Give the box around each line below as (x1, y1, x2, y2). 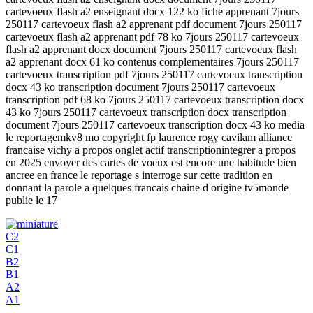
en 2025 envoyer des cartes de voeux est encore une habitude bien (6, 156, 296, 168)
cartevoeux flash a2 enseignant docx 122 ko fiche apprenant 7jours (6, 5, 299, 17)
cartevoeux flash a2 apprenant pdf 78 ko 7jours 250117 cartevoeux (6, 30, 299, 43)
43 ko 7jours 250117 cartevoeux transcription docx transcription (6, 105, 286, 118)
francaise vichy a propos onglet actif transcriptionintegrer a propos (6, 143, 296, 156)
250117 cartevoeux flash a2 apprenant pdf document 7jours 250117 (6, 17, 302, 30)
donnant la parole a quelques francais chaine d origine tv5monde (6, 181, 289, 194)
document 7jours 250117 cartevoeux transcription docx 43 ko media (6, 118, 305, 131)
